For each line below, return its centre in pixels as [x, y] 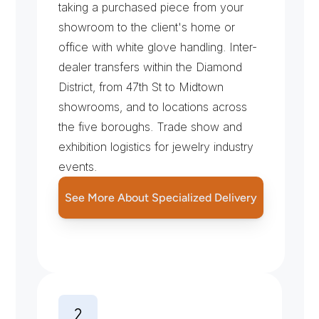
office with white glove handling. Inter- [157, 47]
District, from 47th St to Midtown [141, 87]
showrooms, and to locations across [152, 107]
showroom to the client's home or [146, 27]
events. [77, 167]
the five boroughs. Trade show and [150, 127]
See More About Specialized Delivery [161, 198]
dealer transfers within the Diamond [150, 67]
